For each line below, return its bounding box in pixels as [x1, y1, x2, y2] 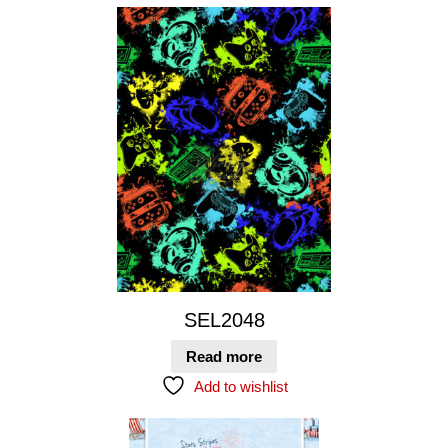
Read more [186, 347, 262, 365]
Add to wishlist [193, 377, 288, 395]
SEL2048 [183, 309, 265, 332]
